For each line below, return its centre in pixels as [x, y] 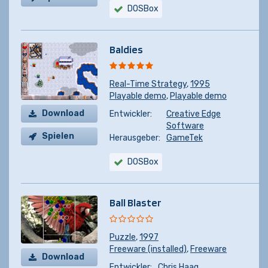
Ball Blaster [135, 202]
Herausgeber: [135, 138]
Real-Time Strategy [148, 84]
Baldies [126, 49]
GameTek [185, 138]
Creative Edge [194, 114]
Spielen [58, 136]
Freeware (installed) [148, 249]
